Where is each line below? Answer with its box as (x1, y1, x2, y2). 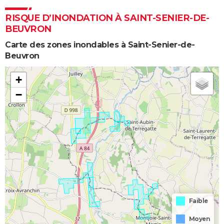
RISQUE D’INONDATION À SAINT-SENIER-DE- (5, 12, 209, 23)
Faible (188, 196, 208, 204)
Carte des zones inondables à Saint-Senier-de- (5, 39, 195, 49)
